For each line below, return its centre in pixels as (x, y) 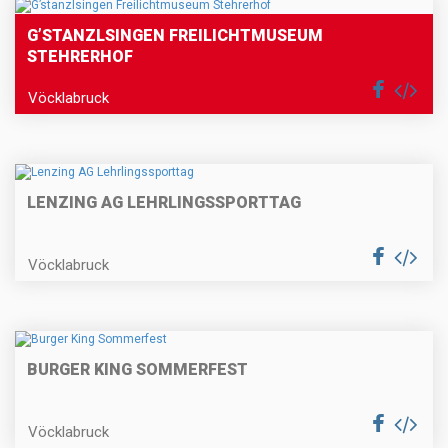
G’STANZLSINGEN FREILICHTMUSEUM (175, 35)
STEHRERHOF (80, 56)
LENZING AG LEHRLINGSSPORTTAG (164, 203)
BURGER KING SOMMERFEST (137, 370)
